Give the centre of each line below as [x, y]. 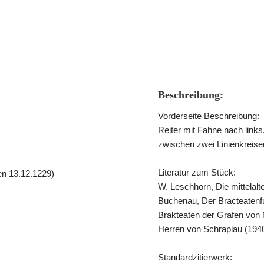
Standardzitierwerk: [195, 257]
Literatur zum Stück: [197, 172]
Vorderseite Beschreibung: [209, 116]
